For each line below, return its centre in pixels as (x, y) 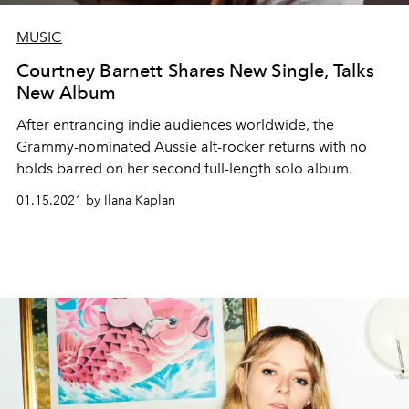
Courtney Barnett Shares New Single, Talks (196, 70)
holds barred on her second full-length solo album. (184, 168)
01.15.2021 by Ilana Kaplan (96, 200)
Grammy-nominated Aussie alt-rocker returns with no (192, 147)
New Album (67, 92)
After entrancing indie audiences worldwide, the (175, 125)
